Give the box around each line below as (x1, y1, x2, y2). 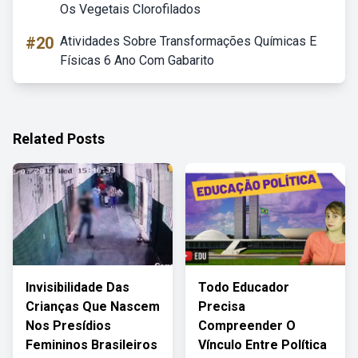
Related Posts (13, 130, 105, 147)
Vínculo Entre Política (198, 337, 327, 352)
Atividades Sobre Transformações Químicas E (60, 34, 316, 49)
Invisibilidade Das (26, 280, 129, 295)
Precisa (198, 299, 245, 314)
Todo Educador (198, 280, 289, 295)
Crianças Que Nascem (26, 299, 160, 314)
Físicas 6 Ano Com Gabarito (60, 53, 214, 68)
